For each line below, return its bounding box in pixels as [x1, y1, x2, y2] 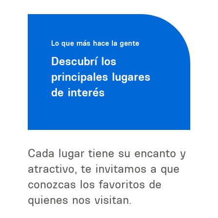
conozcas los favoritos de [28, 177, 162, 191]
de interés [51, 84, 105, 99]
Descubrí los [51, 53, 117, 68]
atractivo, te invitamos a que [28, 161, 180, 176]
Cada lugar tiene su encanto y [28, 145, 186, 160]
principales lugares [51, 69, 151, 84]
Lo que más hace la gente [51, 38, 140, 48]
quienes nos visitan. [28, 192, 132, 207]
